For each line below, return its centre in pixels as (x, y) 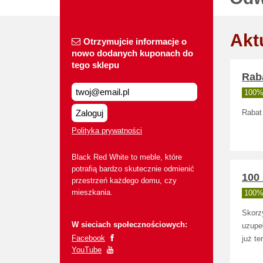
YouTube (87, 250)
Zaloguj (90, 113)
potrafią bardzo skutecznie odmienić (133, 169)
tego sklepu (95, 65)
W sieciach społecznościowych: (129, 225)
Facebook (88, 238)
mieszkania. (92, 192)
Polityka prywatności (107, 131)
